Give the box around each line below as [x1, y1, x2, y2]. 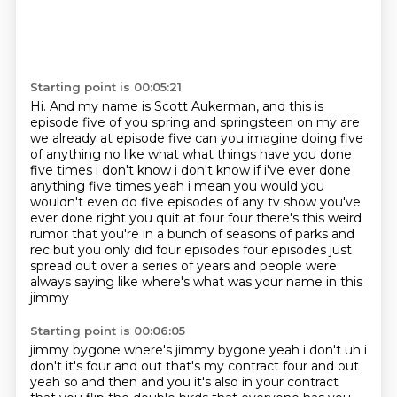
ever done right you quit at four [29, 210, 228, 226]
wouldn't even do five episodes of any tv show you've [29, 194, 361, 210]
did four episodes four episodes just [133, 242, 352, 258]
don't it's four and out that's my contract [29, 358, 283, 374]
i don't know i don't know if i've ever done [95, 162, 351, 178]
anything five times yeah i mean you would [29, 178, 301, 194]
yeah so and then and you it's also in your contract [29, 374, 339, 390]
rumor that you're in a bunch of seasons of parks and [29, 226, 354, 242]
